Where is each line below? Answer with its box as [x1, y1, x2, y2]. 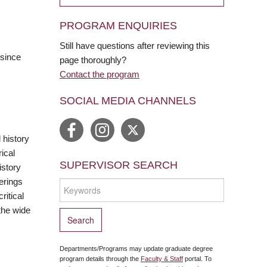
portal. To [183, 255, 212, 262]
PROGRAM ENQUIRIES [60, 19, 177, 32]
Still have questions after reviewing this [60, 40, 210, 51]
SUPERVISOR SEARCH [60, 159, 178, 171]
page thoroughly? [60, 54, 126, 65]
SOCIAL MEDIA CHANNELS [60, 94, 196, 107]
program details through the [60, 255, 141, 262]
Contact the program [60, 69, 139, 79]
